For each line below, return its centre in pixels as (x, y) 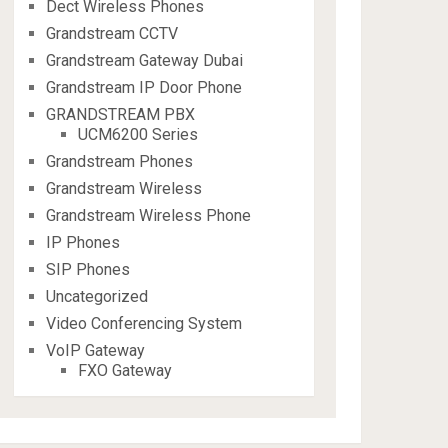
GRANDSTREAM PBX (121, 114)
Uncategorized (97, 296)
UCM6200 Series (138, 134)
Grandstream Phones (120, 161)
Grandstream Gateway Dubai (145, 60)
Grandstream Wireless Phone (149, 215)
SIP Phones (88, 269)
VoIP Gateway (96, 350)
